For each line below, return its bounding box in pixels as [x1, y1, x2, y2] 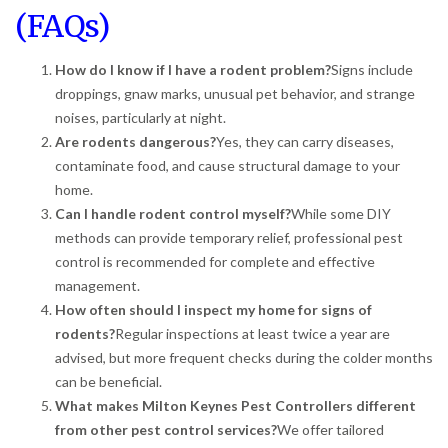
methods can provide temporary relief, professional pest [55, 228, 403, 246]
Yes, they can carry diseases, [216, 132, 394, 150]
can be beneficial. [55, 372, 162, 390]
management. [55, 276, 140, 294]
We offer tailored [277, 420, 384, 438]
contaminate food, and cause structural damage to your [55, 156, 400, 174]
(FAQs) [15, 6, 110, 45]
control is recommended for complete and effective [55, 252, 375, 270]
